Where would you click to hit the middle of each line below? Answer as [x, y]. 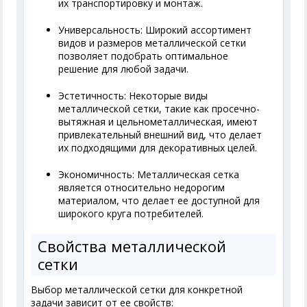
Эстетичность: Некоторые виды [133, 96]
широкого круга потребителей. [131, 214]
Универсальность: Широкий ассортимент [155, 30]
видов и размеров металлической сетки [152, 43]
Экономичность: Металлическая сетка [149, 175]
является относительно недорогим [142, 188]
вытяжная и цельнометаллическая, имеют [158, 122]
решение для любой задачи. [124, 69]
